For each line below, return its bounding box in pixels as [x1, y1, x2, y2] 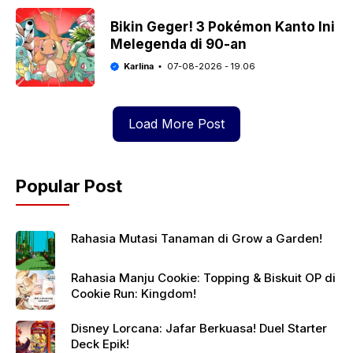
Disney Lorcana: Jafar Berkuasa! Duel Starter [71, 321, 327, 336]
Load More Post [128, 116, 225, 132]
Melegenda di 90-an [110, 36, 247, 52]
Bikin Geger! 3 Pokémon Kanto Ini [110, 19, 335, 35]
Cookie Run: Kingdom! [71, 286, 196, 301]
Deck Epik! [71, 336, 129, 351]
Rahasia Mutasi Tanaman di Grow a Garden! [71, 231, 322, 246]
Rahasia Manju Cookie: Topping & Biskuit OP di [71, 270, 203, 285]
